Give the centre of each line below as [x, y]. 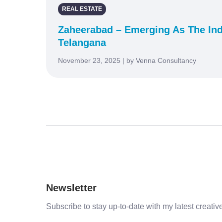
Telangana [82, 42]
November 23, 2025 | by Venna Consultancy [127, 60]
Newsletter [71, 188]
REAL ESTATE [82, 9]
